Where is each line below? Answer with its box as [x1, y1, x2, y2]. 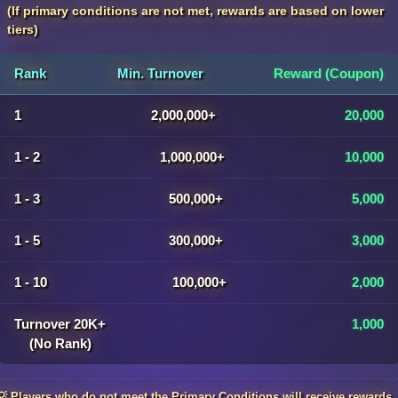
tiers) [7, 22, 38, 36]
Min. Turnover [116, 66, 203, 81]
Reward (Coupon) [274, 66, 384, 81]
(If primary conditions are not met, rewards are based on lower [7, 4, 384, 18]
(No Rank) [28, 336, 92, 351]
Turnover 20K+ [14, 316, 106, 331]
